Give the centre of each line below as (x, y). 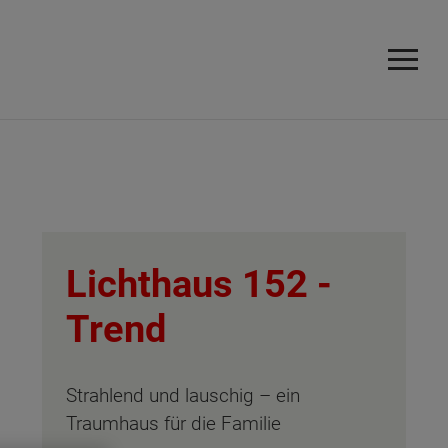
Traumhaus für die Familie (173, 424)
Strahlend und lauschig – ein (183, 396)
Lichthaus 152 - (199, 284)
